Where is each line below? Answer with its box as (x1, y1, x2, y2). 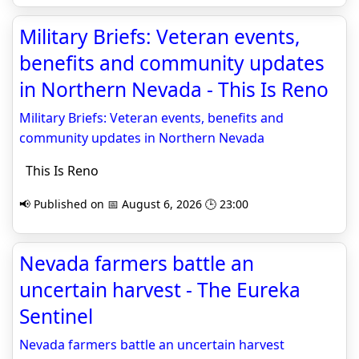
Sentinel (19, 303, 93, 330)
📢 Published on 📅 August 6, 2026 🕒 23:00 (19, 196, 248, 212)
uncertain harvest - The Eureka (19, 276, 301, 304)
